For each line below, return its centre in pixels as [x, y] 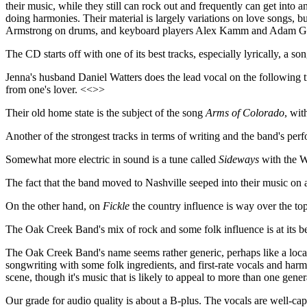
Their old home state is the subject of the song [106, 112]
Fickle [116, 206]
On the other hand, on [54, 206]
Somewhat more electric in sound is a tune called [112, 159]
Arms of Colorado [245, 112]
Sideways [239, 159]
